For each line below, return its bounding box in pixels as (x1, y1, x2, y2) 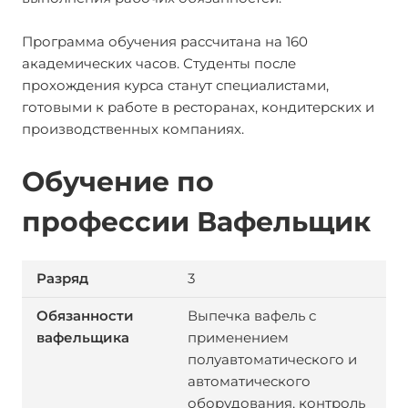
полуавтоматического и (187, 351, 357, 368)
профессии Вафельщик (22, 205, 371, 239)
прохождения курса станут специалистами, (22, 76, 329, 94)
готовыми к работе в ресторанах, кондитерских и (22, 98, 374, 116)
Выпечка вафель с (187, 307, 316, 324)
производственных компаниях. (22, 120, 244, 138)
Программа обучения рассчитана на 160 (22, 33, 308, 50)
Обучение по (22, 165, 214, 199)
